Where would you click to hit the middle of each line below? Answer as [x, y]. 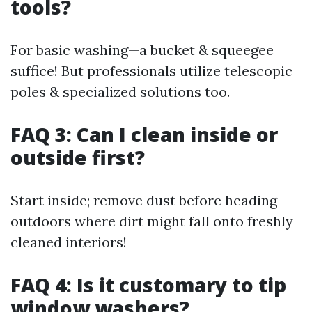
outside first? [78, 157]
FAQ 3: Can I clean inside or [144, 134]
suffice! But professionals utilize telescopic [151, 71]
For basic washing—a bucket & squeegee [142, 50]
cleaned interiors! [69, 242]
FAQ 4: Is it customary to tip [148, 285]
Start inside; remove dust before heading [144, 200]
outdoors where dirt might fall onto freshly [152, 221]
